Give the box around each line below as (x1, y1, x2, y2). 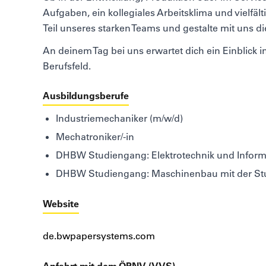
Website (43, 198, 79, 210)
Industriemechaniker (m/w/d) (56, 112, 183, 125)
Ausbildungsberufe (43, 90, 129, 102)
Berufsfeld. (43, 60, 91, 72)
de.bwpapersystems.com (43, 229, 155, 242)
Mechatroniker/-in (56, 131, 135, 143)
